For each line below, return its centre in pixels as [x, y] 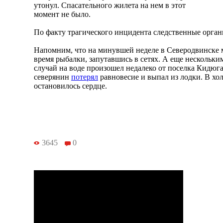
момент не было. [63, 14]
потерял [85, 77]
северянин [53, 77]
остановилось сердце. [70, 86]
